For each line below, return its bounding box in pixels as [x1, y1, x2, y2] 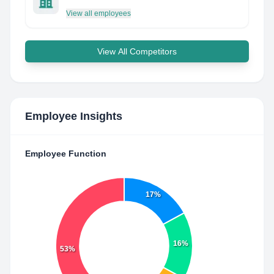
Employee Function [25, 149, 106, 158]
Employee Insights [25, 110, 122, 122]
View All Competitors [97, 46, 177, 56]
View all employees [66, 9, 131, 18]
